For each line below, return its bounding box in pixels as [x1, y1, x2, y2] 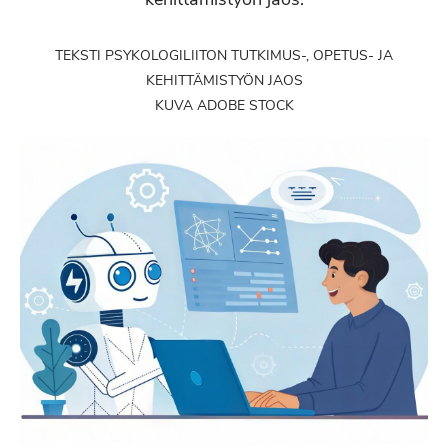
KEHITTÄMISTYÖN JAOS [145, 71, 303, 90]
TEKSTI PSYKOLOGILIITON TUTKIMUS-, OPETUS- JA [55, 46, 393, 65]
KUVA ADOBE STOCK [154, 96, 294, 115]
